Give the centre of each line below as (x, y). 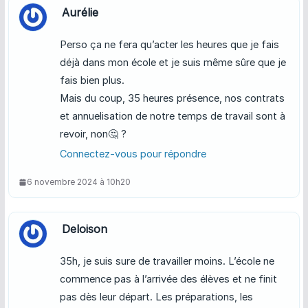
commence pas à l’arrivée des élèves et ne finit (168, 279)
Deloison (84, 229)
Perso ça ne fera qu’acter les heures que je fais (169, 45)
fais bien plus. (92, 80)
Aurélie (80, 13)
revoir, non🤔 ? (93, 134)
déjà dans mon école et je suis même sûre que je (173, 63)
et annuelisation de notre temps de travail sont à (172, 116)
